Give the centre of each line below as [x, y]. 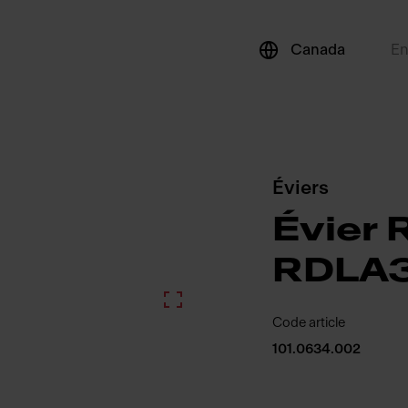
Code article [308, 323]
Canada [318, 50]
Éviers [300, 188]
